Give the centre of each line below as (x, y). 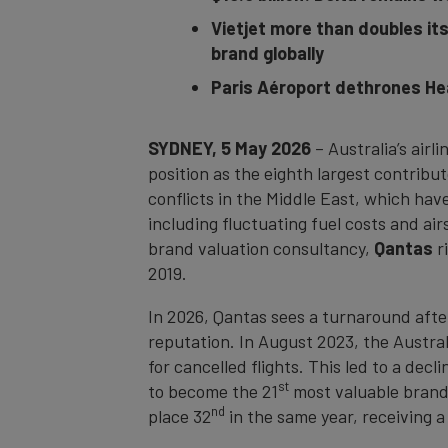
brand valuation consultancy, (261, 247)
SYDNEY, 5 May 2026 (229, 147)
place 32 (179, 415)
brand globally (267, 52)
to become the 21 (213, 390)
